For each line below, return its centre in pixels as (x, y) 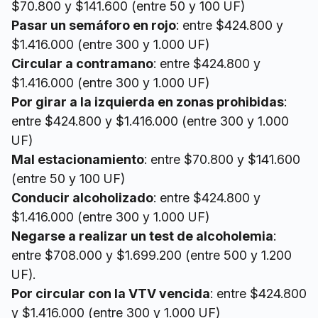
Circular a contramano (82, 64)
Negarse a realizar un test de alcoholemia (142, 236)
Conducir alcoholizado (82, 198)
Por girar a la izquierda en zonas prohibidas (148, 102)
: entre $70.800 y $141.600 (222, 160)
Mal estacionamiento (78, 160)
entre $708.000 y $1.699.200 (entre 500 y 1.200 (152, 256)
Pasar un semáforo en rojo (94, 26)
